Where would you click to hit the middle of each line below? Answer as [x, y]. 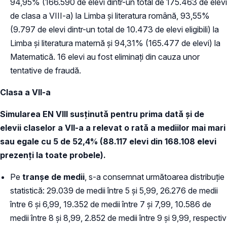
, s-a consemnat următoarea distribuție [155, 177]
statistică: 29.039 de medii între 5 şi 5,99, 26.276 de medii [114, 190]
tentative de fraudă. [46, 70]
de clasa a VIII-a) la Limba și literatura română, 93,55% [110, 15]
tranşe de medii [53, 177]
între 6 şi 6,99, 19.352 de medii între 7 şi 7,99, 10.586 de [111, 204]
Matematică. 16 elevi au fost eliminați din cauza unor [105, 56]
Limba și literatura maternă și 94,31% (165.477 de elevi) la [115, 43]
